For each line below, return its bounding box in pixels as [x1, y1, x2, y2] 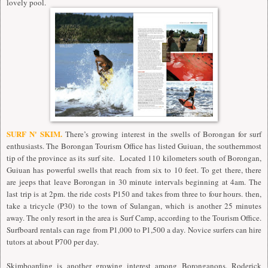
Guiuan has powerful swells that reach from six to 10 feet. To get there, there [7, 165, 261, 176]
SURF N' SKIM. [7, 128, 62, 140]
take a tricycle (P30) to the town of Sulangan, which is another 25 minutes [7, 200, 261, 212]
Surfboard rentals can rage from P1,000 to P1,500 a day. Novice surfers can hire [7, 224, 261, 236]
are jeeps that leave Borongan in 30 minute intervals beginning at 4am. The [7, 176, 261, 188]
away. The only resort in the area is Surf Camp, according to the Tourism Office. [7, 212, 261, 224]
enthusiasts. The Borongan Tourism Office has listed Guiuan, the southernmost [7, 141, 261, 152]
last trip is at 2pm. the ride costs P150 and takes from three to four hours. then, [7, 188, 261, 200]
